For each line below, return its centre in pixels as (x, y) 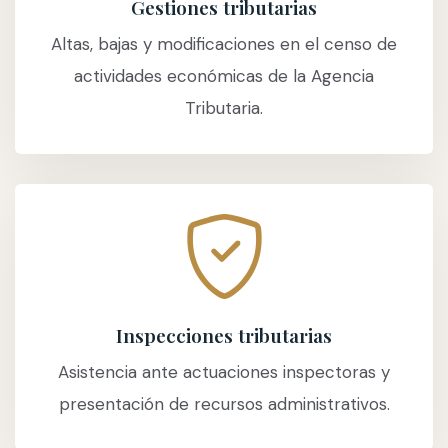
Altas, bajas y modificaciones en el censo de (224, 44)
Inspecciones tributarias (224, 335)
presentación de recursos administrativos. (224, 404)
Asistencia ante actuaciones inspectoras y (224, 372)
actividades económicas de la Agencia (224, 76)
